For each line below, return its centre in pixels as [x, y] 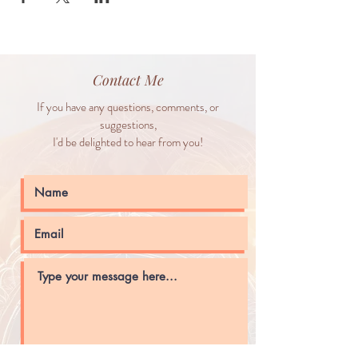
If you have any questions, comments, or [128, 107]
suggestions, [128, 125]
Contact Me [128, 80]
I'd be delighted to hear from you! [128, 142]
